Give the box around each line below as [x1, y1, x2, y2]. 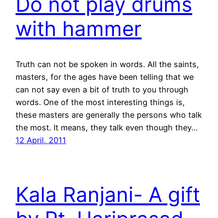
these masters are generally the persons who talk [16, 109, 202, 120]
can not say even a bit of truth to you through [16, 84, 188, 94]
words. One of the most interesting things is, [16, 97, 185, 107]
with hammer [16, 16, 142, 41]
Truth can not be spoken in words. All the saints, [16, 59, 199, 69]
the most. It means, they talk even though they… [16, 122, 198, 132]
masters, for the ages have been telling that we [16, 72, 194, 82]
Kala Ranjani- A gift [16, 182, 200, 207]
